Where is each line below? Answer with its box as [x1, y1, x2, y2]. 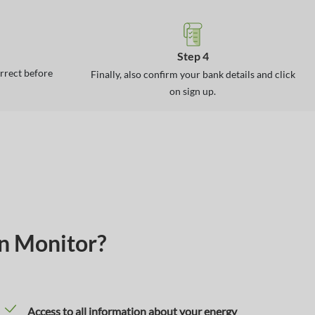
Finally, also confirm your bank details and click [90, 68, 295, 80]
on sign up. [169, 85, 216, 97]
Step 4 [176, 49, 209, 63]
